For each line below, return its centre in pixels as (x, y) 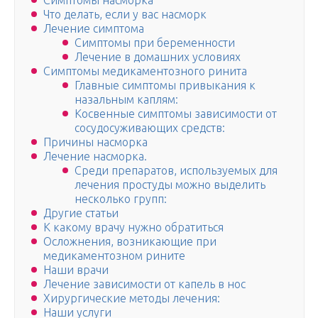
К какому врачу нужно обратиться (133, 227)
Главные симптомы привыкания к (165, 86)
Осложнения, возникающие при (130, 242)
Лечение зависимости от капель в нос (144, 284)
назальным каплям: (126, 100)
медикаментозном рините (114, 256)
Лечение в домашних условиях (158, 57)
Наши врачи (76, 270)
